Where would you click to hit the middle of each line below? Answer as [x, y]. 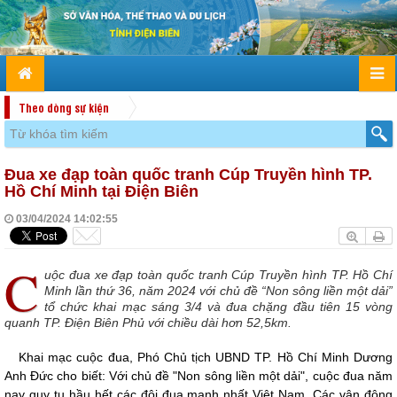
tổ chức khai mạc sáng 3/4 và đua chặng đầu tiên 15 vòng [218, 307]
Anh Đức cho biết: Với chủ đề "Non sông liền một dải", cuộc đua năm [198, 376]
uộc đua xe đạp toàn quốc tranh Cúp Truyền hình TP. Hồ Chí [218, 275]
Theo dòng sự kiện [64, 108]
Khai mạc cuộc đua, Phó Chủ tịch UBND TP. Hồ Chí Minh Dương [206, 358]
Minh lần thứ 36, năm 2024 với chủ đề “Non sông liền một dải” [218, 291]
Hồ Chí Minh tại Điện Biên [101, 192]
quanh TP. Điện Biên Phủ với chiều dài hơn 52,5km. [148, 323]
